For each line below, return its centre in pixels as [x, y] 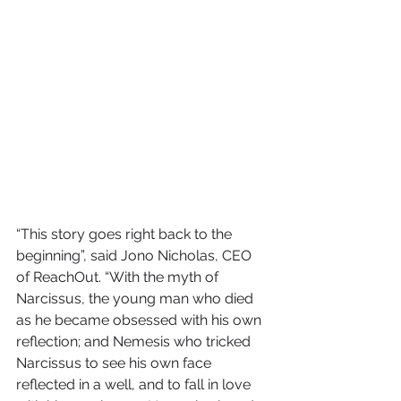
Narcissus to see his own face [115, 363]
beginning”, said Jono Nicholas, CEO [136, 255]
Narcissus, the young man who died [137, 298]
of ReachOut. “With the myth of [119, 277]
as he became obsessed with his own [141, 320]
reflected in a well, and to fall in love [135, 384]
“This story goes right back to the [126, 234]
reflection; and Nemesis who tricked [135, 341]
